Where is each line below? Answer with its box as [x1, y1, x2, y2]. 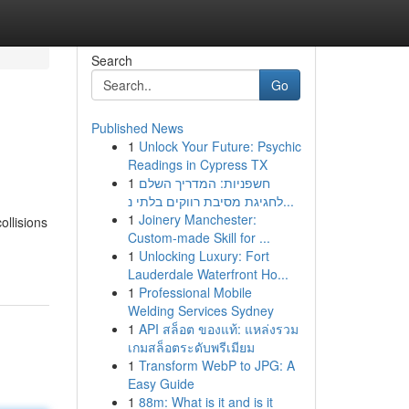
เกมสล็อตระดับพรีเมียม [127, 338, 255, 356]
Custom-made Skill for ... [127, 228, 270, 246]
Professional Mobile [138, 283, 252, 301]
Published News [90, 119, 184, 137]
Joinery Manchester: [138, 210, 257, 228]
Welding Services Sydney [127, 301, 274, 320]
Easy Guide [127, 374, 194, 393]
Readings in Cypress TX [127, 155, 267, 173]
